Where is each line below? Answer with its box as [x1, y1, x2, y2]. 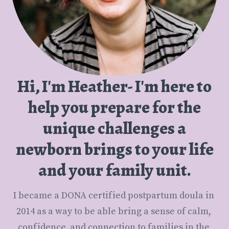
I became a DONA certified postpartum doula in [13, 189, 214, 201]
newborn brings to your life [15, 138, 214, 161]
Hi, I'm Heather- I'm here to [17, 75, 212, 98]
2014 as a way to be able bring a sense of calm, [16, 205, 211, 217]
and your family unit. [38, 158, 191, 182]
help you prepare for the [28, 96, 201, 119]
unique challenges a [43, 117, 186, 140]
